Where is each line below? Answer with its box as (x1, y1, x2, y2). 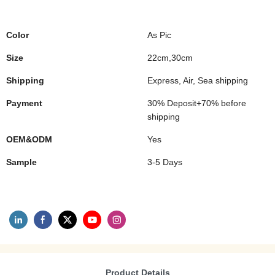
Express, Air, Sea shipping (147, 76, 248, 85)
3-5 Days (147, 157, 182, 167)
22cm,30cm (147, 53, 193, 63)
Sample (6, 157, 37, 167)
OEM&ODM (6, 134, 52, 144)
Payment (6, 98, 42, 108)
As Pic (147, 30, 171, 40)
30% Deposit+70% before (147, 98, 246, 108)
